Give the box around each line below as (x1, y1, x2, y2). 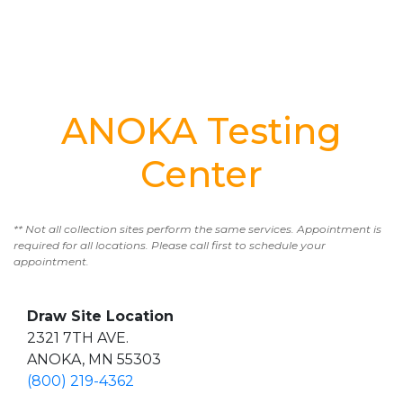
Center (140, 152, 263, 196)
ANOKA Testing (61, 109, 342, 153)
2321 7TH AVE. (27, 329, 129, 346)
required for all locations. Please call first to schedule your (13, 238, 326, 252)
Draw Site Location (27, 308, 174, 325)
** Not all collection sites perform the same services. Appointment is (13, 222, 381, 236)
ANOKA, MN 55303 (27, 351, 161, 368)
